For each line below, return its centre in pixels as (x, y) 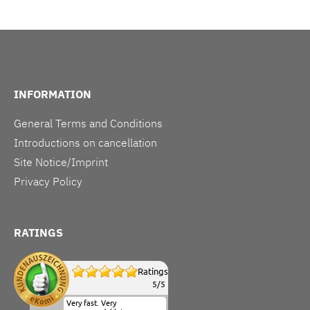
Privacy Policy (48, 181)
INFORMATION (53, 94)
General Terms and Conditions (88, 123)
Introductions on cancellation (85, 142)
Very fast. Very (91, 303)
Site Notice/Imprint (61, 162)
